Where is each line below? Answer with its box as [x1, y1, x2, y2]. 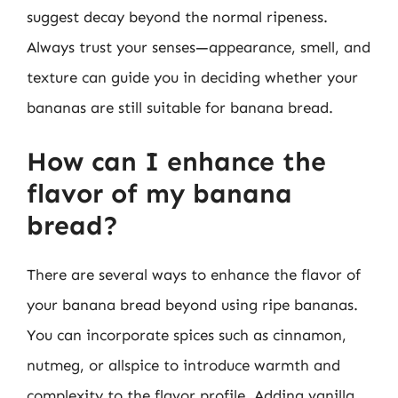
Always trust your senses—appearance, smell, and [27, 38, 370, 56]
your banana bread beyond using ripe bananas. [27, 295, 358, 314]
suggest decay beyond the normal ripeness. [27, 8, 328, 26]
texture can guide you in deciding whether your [27, 68, 358, 86]
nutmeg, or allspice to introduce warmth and [27, 355, 340, 374]
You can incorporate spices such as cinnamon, [27, 325, 346, 344]
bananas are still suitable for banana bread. [27, 99, 333, 116]
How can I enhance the [27, 145, 326, 178]
